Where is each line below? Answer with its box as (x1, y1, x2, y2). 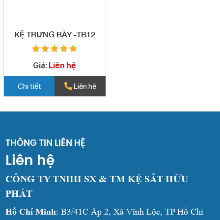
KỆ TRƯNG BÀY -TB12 (14, 29, 95, 39)
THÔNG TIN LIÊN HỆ (5, 136, 86, 149)
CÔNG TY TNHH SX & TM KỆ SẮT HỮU (5, 173, 189, 184)
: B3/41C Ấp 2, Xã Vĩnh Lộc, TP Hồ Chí (56, 206, 204, 217)
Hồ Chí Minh (5, 206, 56, 217)
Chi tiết (17, 81, 41, 91)
